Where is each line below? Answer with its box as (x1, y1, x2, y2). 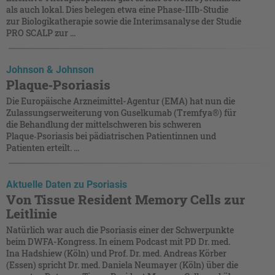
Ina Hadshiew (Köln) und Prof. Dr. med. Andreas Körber (6, 247, 227, 259)
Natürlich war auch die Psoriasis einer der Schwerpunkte (6, 223, 234, 236)
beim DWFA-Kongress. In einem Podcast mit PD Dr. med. (6, 235, 230, 247)
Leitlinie (6, 204, 57, 222)
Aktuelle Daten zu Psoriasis (6, 178, 127, 190)
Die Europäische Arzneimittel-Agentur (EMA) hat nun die (6, 95, 235, 107)
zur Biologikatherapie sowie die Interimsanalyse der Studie (6, 15, 241, 27)
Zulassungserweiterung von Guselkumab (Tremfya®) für (6, 106, 236, 118)
